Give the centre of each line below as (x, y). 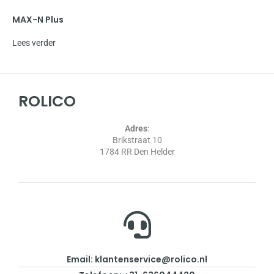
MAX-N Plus (38, 20)
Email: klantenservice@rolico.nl (137, 260)
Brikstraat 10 (137, 140)
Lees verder (34, 43)
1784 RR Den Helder (137, 152)
